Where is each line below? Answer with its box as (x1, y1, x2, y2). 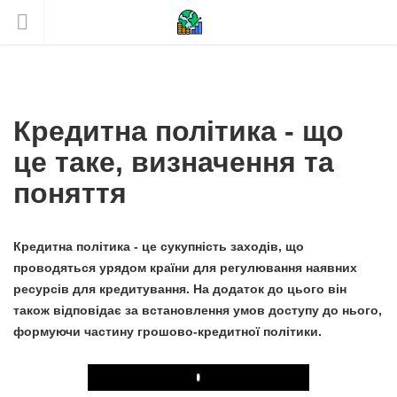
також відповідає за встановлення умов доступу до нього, (13, 303, 382, 317)
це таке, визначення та (13, 146, 334, 178)
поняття (13, 177, 127, 209)
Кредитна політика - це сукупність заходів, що (13, 239, 304, 253)
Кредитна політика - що (13, 115, 344, 147)
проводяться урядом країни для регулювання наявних (13, 261, 357, 275)
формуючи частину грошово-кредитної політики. (13, 324, 322, 339)
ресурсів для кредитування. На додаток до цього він (13, 282, 346, 296)
